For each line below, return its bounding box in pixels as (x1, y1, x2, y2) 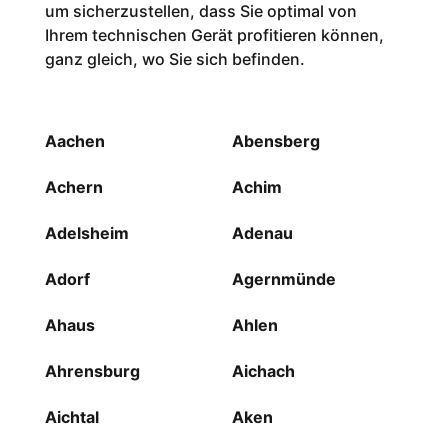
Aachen (44, 131, 105, 152)
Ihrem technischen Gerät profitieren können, (44, 25, 384, 46)
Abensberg (231, 131, 320, 152)
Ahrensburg (44, 361, 140, 382)
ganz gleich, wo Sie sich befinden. (44, 49, 305, 70)
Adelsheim (44, 223, 129, 244)
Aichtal (44, 407, 99, 428)
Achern (44, 177, 103, 198)
